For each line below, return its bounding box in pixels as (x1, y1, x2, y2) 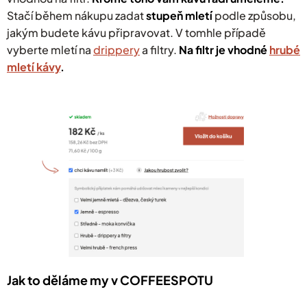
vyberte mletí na (7, 42, 93, 58)
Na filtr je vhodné (179, 42, 267, 58)
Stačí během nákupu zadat (7, 8, 146, 23)
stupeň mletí (146, 8, 212, 23)
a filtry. (140, 42, 179, 58)
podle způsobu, (212, 8, 296, 23)
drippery (93, 42, 140, 58)
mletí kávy (7, 60, 60, 75)
